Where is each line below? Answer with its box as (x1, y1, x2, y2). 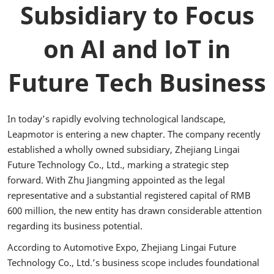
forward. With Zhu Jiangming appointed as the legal (7, 174, 225, 186)
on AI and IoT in (43, 32, 231, 65)
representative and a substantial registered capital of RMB (7, 189, 251, 201)
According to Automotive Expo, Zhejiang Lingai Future (7, 241, 236, 253)
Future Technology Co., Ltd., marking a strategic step (7, 158, 229, 171)
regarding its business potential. (7, 220, 143, 232)
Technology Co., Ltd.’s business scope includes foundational (7, 256, 259, 268)
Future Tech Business (8, 65, 266, 99)
